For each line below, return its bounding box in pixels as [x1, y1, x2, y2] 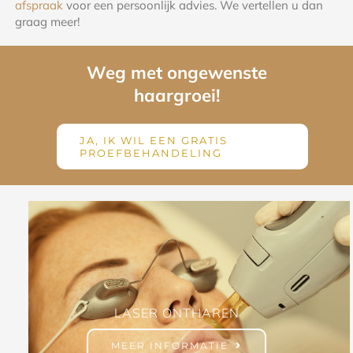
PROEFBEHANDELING [79, 146, 222, 159]
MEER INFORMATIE [111, 339, 229, 351]
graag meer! [15, 13, 80, 29]
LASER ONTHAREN [113, 304, 240, 321]
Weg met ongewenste [86, 61, 267, 84]
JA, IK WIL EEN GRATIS [79, 133, 228, 147]
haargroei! [133, 84, 220, 106]
